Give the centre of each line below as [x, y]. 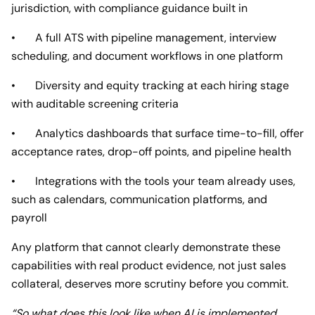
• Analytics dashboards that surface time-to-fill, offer [157, 133]
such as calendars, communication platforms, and [139, 199]
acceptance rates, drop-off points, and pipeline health [151, 151]
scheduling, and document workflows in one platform [147, 56]
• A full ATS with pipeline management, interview [144, 37]
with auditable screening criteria [95, 103]
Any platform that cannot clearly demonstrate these [146, 247]
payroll [29, 217]
